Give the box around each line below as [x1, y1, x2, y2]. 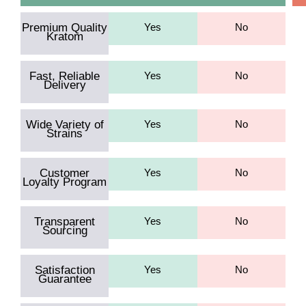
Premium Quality [22, 20, 108, 34]
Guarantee [38, 272, 92, 286]
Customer [40, 166, 90, 180]
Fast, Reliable [29, 69, 100, 83]
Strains [46, 126, 83, 140]
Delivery [43, 78, 86, 92]
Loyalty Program [23, 175, 107, 189]
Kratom [46, 29, 83, 43]
